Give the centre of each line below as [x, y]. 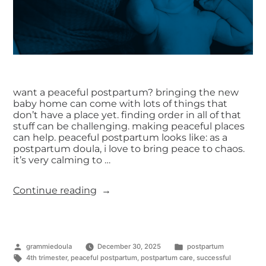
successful [213, 258]
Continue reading [55, 191]
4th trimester [46, 258]
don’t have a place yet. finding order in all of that [127, 115]
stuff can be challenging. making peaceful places [129, 126]
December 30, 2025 [129, 247]
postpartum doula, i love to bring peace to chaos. [129, 149]
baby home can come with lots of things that [120, 104]
